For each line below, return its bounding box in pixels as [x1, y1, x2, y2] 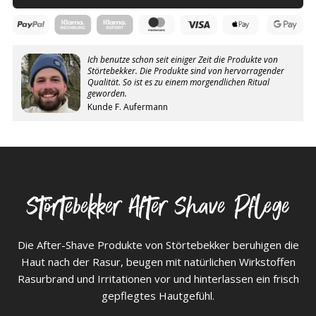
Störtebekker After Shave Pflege [25, 189, 291, 228]
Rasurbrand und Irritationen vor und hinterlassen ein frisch [17, 272, 299, 286]
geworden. [87, 87, 127, 99]
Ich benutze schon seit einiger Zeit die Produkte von [87, 53, 278, 66]
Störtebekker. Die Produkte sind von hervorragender [87, 64, 284, 77]
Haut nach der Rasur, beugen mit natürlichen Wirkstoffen [20, 255, 296, 269]
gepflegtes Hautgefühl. [102, 288, 214, 303]
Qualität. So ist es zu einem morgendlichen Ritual [87, 75, 269, 88]
